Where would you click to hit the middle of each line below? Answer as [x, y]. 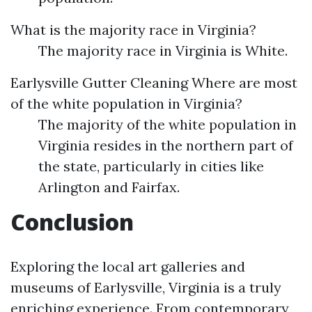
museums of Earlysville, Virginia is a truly [146, 287]
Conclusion [72, 222]
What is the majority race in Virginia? [133, 30]
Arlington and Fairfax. [109, 187]
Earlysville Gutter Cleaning [99, 83]
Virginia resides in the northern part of [166, 145]
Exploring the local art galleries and [128, 266]
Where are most [243, 83]
